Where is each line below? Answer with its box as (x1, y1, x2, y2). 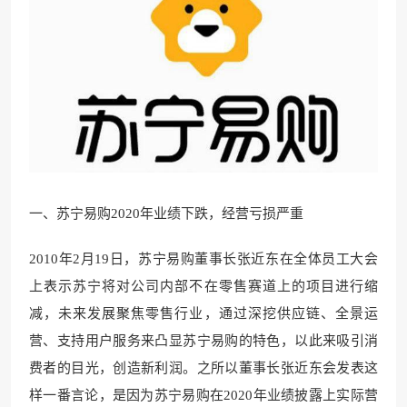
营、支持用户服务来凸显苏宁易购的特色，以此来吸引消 (29, 333, 378, 349)
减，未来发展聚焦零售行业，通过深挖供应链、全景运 (29, 306, 378, 322)
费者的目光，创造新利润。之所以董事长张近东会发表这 (29, 361, 378, 376)
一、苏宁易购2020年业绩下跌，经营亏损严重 (29, 206, 303, 222)
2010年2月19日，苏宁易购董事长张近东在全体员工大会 (29, 252, 378, 267)
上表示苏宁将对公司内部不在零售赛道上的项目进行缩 (29, 279, 378, 294)
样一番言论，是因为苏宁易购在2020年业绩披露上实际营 (29, 388, 378, 403)
